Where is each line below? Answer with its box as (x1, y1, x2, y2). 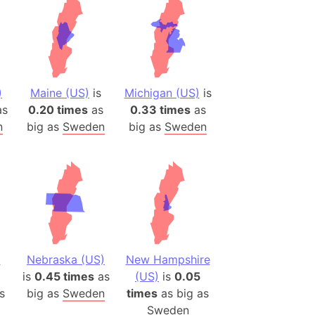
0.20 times (28, 103, 88, 117)
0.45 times (34, 269, 94, 283)
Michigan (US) (124, 86, 200, 100)
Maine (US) (30, 86, 89, 100)
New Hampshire (125, 252, 210, 266)
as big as (157, 286, 209, 300)
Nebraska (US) (27, 252, 105, 266)
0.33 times (129, 103, 191, 117)
